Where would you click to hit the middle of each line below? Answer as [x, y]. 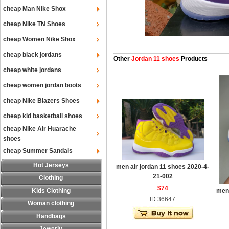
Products [193, 59]
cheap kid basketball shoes [43, 116]
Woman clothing [51, 203]
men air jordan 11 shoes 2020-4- [163, 167]
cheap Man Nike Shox [35, 9]
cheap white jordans [32, 70]
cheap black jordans [32, 55]
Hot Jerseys [51, 165]
